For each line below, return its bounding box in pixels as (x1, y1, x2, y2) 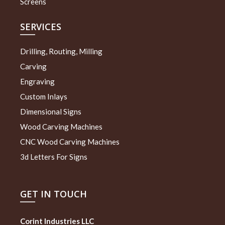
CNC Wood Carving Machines (20, 137, 120, 146)
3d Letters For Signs (20, 152, 87, 161)
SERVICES (20, 20, 61, 33)
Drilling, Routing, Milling (20, 46, 102, 56)
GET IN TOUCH (20, 187, 87, 200)
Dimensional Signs (20, 106, 81, 116)
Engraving (20, 76, 55, 86)
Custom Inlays (20, 91, 67, 101)
